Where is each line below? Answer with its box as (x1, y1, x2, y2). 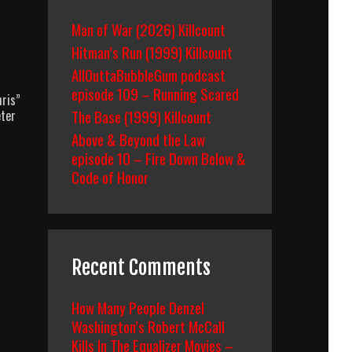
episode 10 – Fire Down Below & (71, 147, 246, 169)
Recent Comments (71, 255, 211, 280)
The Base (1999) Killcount (71, 105, 211, 127)
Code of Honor (71, 166, 148, 188)
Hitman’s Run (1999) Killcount (71, 41, 233, 63)
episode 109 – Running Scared (71, 82, 239, 104)
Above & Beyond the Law (71, 128, 205, 150)
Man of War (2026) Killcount (71, 18, 225, 40)
